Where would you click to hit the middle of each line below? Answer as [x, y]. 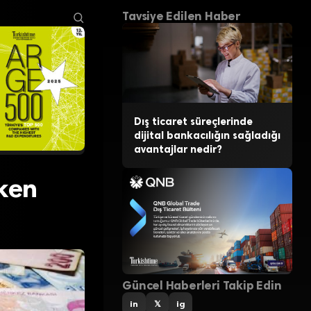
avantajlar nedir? [178, 150]
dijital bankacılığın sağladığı [207, 136]
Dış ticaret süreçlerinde [193, 122]
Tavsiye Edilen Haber [181, 16]
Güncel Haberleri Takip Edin [202, 285]
